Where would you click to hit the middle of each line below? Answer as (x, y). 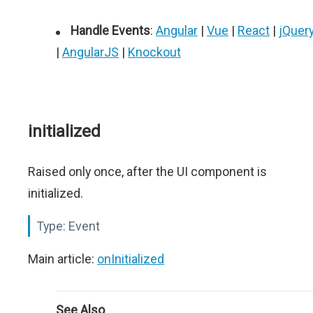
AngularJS (90, 52)
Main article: (63, 259)
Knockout (154, 52)
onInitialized (131, 259)
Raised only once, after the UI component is (147, 172)
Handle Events (110, 30)
